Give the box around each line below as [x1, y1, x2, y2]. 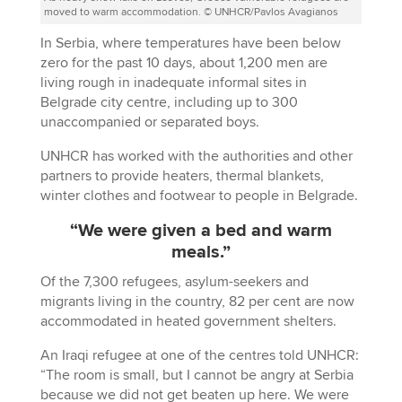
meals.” [170, 240, 231, 264]
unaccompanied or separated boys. [39, 113, 259, 131]
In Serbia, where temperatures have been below [39, 34, 341, 52]
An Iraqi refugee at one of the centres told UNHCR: [39, 346, 359, 364]
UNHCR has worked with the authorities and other [39, 147, 353, 165]
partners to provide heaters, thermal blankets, [39, 167, 324, 185]
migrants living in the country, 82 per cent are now [39, 293, 354, 310]
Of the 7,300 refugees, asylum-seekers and [39, 273, 309, 291]
